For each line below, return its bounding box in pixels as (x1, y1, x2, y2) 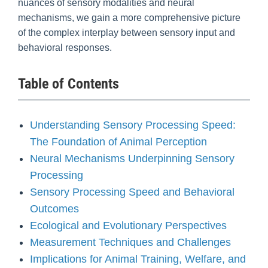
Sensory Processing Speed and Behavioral (30, 185, 234, 198)
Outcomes (30, 202, 79, 215)
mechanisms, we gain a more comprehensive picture (18, 13, 240, 23)
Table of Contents (18, 75, 119, 93)
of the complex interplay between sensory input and (18, 28, 235, 38)
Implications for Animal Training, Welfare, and (30, 252, 246, 265)
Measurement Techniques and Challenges (30, 236, 231, 248)
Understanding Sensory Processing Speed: (30, 118, 236, 131)
